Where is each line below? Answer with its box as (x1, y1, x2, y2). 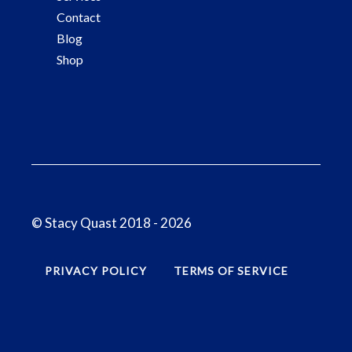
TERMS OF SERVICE (174, 264, 288, 278)
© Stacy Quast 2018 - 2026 (31, 214, 192, 231)
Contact (57, 9, 101, 24)
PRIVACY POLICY (45, 264, 147, 278)
